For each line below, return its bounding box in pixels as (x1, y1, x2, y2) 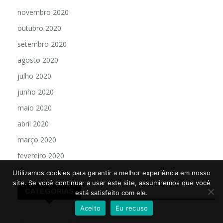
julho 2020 (17, 71, 51, 81)
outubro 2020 (17, 23, 61, 33)
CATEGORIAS (25, 187, 74, 196)
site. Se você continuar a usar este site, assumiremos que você (12, 179, 211, 187)
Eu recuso (115, 204, 148, 212)
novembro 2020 (17, 7, 69, 17)
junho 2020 (17, 87, 54, 97)
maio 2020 (17, 103, 52, 113)
